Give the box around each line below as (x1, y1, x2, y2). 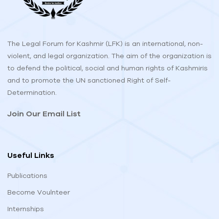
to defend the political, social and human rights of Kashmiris (7, 64, 208, 72)
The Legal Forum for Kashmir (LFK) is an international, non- (7, 40, 203, 48)
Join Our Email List (7, 109, 81, 118)
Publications (7, 172, 47, 180)
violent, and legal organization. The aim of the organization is (7, 52, 212, 60)
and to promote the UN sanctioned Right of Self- (7, 76, 171, 85)
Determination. (7, 88, 57, 97)
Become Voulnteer (7, 188, 70, 197)
